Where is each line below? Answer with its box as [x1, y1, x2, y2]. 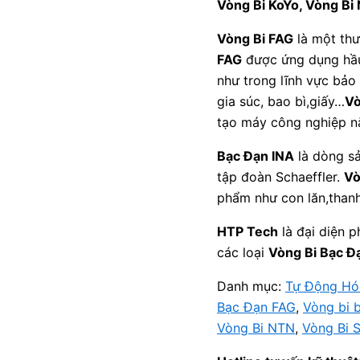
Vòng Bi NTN [217, 320, 295, 336]
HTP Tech [217, 223, 278, 239]
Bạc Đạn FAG [217, 299, 296, 315]
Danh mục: [217, 278, 285, 294]
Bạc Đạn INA [217, 148, 294, 164]
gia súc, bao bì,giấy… [217, 93, 345, 109]
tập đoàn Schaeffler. [217, 169, 344, 185]
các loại [217, 244, 268, 260]
